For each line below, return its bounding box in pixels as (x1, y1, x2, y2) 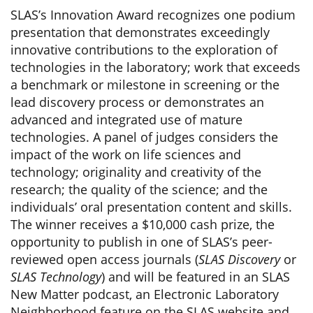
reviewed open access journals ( (10, 251, 198, 268)
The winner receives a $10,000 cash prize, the (10, 216, 275, 233)
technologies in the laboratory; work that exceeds (10, 59, 300, 75)
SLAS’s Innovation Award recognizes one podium (10, 6, 296, 23)
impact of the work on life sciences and (10, 146, 241, 163)
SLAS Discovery (198, 251, 284, 268)
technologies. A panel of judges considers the (10, 129, 278, 145)
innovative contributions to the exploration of (10, 41, 277, 58)
